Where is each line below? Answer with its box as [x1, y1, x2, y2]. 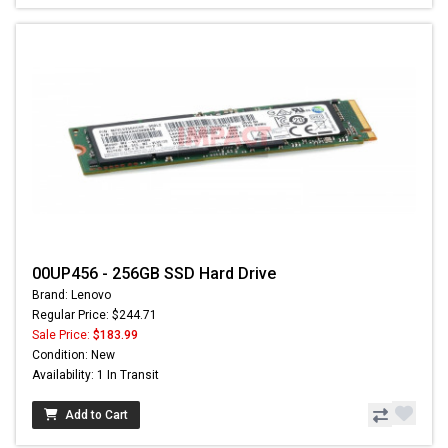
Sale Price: [32, 328, 93, 343]
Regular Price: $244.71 [32, 308, 157, 323]
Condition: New [32, 348, 115, 363]
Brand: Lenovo [32, 288, 111, 303]
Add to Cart [65, 408, 128, 423]
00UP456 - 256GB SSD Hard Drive [32, 264, 276, 284]
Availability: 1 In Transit [32, 368, 159, 383]
